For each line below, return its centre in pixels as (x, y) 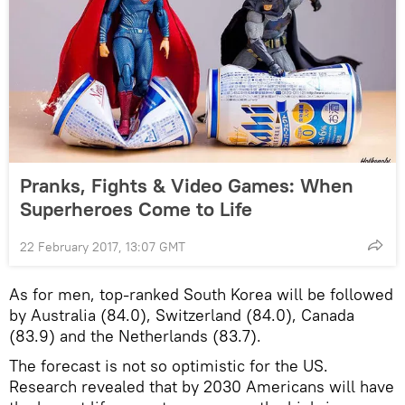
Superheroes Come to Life (136, 208)
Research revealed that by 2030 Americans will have (202, 386)
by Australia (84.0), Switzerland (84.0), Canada (182, 315)
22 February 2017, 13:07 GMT (103, 246)
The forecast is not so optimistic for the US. (169, 365)
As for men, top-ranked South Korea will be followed (201, 294)
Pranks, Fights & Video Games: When (187, 185)
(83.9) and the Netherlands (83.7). (135, 335)
